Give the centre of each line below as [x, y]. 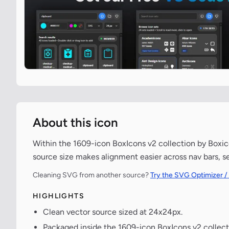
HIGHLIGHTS [59, 196]
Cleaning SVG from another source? [91, 175]
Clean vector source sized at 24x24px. [113, 212]
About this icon [75, 123]
